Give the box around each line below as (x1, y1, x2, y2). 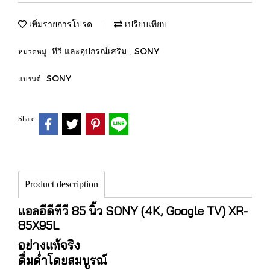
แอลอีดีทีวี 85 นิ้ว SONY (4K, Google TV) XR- (18, 202, 248, 218)
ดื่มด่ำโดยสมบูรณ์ (18, 252, 107, 268)
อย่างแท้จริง (18, 237, 80, 253)
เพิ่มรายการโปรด (27, 19, 92, 29)
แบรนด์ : (18, 75, 46, 83)
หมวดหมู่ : (18, 48, 52, 56)
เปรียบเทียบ (122, 19, 167, 29)
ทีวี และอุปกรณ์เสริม (52, 46, 129, 56)
